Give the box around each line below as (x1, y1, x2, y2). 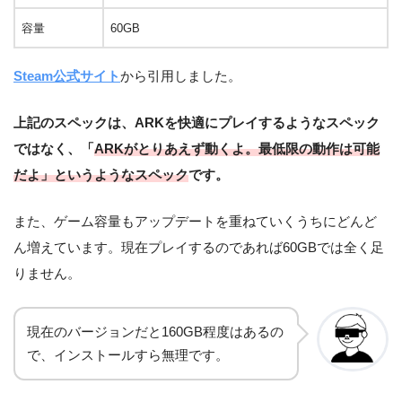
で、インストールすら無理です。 (27, 347, 229, 363)
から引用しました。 (120, 67, 241, 83)
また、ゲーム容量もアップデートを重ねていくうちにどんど (13, 213, 377, 229)
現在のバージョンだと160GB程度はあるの (27, 324, 284, 339)
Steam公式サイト (13, 67, 120, 83)
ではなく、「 (13, 140, 94, 156)
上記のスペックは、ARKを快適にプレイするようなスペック (13, 114, 380, 130)
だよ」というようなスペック (13, 166, 188, 182)
